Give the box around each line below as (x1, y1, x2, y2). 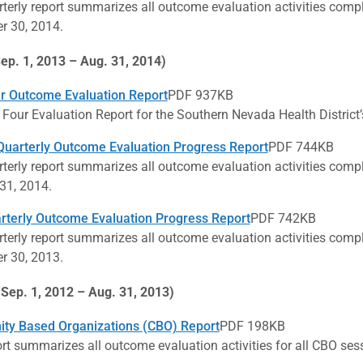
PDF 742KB (250, 210, 316, 226)
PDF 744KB (267, 139, 334, 155)
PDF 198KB (219, 318, 285, 334)
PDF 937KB (167, 87, 233, 103)
